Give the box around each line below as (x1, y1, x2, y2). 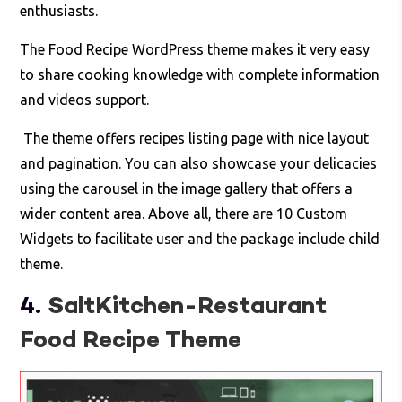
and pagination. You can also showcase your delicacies (20, 155, 378, 172)
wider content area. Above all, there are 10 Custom (20, 205, 348, 223)
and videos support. (20, 92, 150, 109)
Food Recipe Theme (20, 325, 242, 358)
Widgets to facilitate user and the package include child (20, 231, 380, 248)
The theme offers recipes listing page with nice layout (20, 130, 370, 147)
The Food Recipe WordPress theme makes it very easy (20, 41, 371, 58)
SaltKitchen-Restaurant (48, 291, 328, 324)
